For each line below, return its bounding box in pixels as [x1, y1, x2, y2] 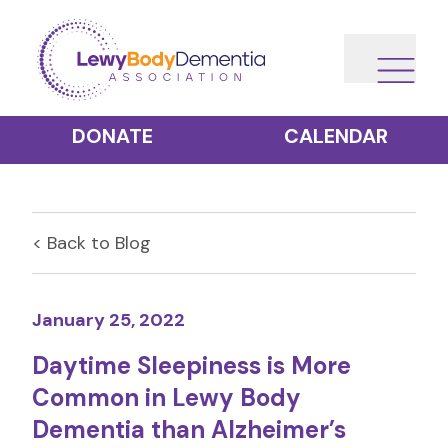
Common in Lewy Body [32, 382, 301, 413]
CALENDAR [284, 123, 388, 149]
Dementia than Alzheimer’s [32, 414, 346, 445]
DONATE [71, 123, 153, 149]
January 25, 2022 [32, 308, 185, 332]
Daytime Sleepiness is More [32, 350, 351, 381]
